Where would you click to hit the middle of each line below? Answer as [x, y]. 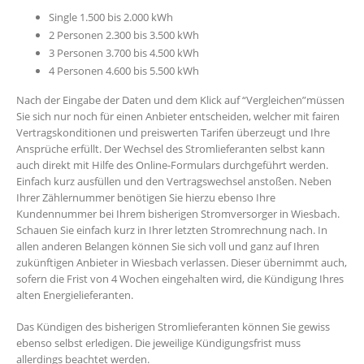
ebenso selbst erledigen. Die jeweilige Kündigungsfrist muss [158, 342]
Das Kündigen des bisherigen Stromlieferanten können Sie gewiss [173, 326]
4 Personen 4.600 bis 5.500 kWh [124, 71]
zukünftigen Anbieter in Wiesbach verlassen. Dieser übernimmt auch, [182, 263]
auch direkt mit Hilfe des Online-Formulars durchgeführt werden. [172, 165]
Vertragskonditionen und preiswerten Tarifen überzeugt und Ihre [173, 133]
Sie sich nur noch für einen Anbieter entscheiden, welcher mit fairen [178, 117]
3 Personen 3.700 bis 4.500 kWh [124, 53]
